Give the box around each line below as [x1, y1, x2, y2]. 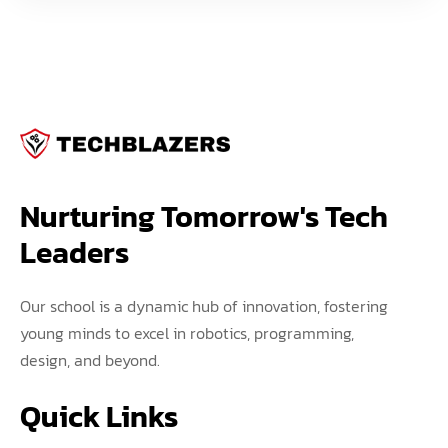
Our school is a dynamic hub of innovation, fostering [20, 294, 388, 319]
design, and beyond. [20, 348, 160, 373]
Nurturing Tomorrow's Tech [20, 194, 394, 240]
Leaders [20, 230, 129, 276]
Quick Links [20, 394, 178, 440]
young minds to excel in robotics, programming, [20, 321, 354, 346]
